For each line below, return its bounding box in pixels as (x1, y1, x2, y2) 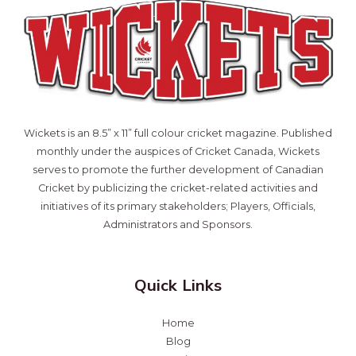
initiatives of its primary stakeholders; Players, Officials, (41, 200, 315, 213)
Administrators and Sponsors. (103, 219, 253, 231)
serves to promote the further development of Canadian (33, 164, 323, 176)
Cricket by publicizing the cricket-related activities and (38, 182, 318, 195)
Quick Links (134, 275, 222, 296)
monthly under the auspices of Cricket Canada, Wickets (37, 145, 319, 158)
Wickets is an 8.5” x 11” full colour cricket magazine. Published (24, 127, 332, 140)
